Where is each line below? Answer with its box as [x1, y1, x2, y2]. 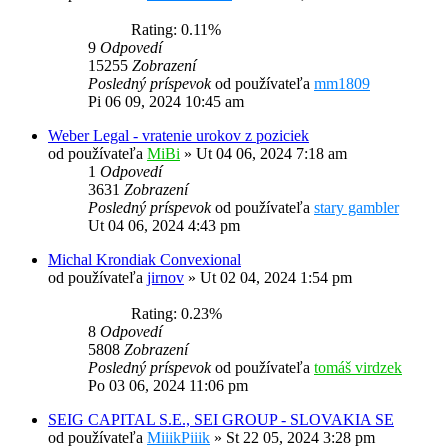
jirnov [147, 269, 184, 287]
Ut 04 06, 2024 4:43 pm [88, 217, 240, 235]
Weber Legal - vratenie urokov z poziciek [48, 127, 309, 145]
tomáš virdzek [314, 359, 402, 377]
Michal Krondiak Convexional [48, 251, 241, 269]
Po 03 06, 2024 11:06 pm [88, 377, 248, 395]
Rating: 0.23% [123, 305, 222, 323]
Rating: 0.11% [123, 21, 221, 39]
